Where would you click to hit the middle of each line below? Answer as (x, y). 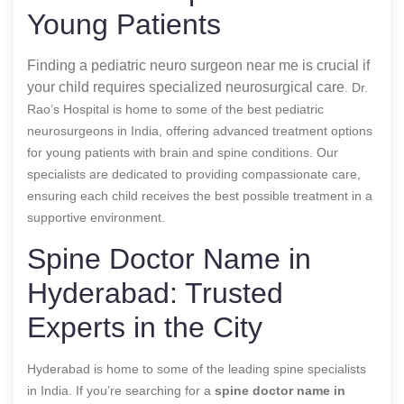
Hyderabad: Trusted (155, 293)
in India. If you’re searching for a (121, 390)
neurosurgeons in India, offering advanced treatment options (200, 130)
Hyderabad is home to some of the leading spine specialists (197, 368)
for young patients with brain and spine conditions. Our (183, 152)
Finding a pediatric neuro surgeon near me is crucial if (198, 65)
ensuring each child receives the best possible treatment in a (200, 195)
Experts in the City (145, 327)
